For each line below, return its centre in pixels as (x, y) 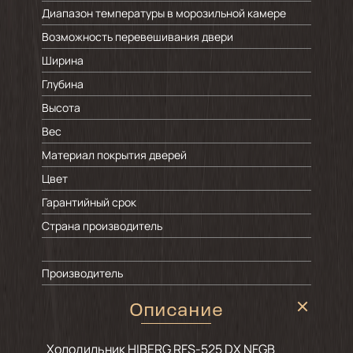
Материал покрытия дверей (114, 155)
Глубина (63, 84)
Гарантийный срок (89, 202)
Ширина (62, 60)
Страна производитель (102, 226)
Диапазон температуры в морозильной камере (163, 13)
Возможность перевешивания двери (137, 37)
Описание (176, 312)
